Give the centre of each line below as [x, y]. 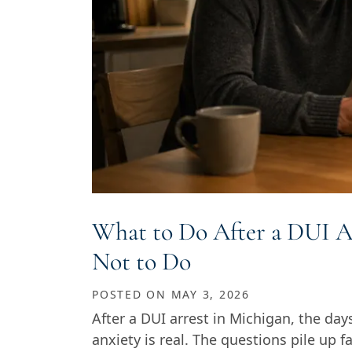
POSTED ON [132, 295]
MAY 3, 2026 [210, 295]
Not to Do [141, 262]
